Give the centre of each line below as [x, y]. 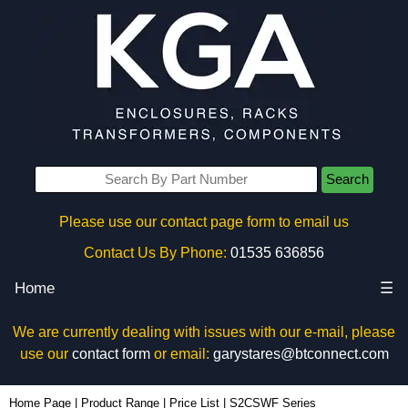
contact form [111, 354]
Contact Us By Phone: [155, 253]
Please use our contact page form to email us [204, 222]
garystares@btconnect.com [301, 354]
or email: [181, 354]
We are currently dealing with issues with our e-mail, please [204, 332]
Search [347, 179]
